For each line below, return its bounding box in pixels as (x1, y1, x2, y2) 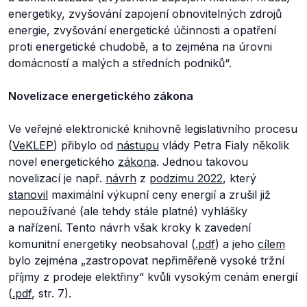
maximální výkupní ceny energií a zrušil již (48, 188, 271, 201)
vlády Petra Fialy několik (159, 138, 289, 152)
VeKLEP (12, 138, 53, 152)
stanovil (8, 188, 48, 201)
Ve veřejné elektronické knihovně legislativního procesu (8, 122, 297, 136)
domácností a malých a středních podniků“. (8, 56, 232, 70)
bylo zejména (8, 254, 81, 267)
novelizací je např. (8, 171, 106, 185)
